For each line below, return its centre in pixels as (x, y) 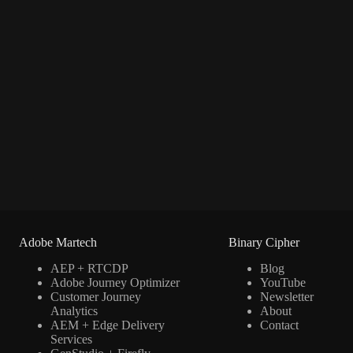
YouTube (282, 282)
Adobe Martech (58, 243)
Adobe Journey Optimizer (115, 282)
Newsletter (286, 297)
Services (71, 339)
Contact (279, 325)
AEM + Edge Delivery (107, 325)
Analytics (74, 311)
